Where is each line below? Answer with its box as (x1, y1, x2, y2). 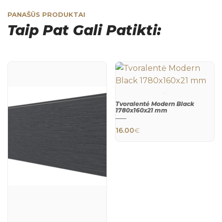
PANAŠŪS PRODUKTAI (7, 10, 85, 18)
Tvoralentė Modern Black (115, 100, 195, 108)
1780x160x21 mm (115, 106, 168, 114)
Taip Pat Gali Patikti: (7, 21, 161, 39)
